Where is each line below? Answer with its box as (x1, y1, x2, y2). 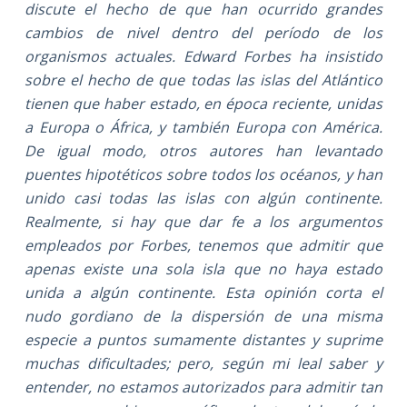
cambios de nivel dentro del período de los (24, 22, 383, 43)
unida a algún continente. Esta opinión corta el (24, 282, 383, 303)
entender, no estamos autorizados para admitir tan (24, 376, 383, 397)
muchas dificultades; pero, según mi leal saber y (24, 352, 383, 373)
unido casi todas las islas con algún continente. (24, 187, 383, 208)
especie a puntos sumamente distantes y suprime (24, 329, 383, 350)
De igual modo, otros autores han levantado (24, 140, 383, 161)
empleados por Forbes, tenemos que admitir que (24, 234, 383, 255)
